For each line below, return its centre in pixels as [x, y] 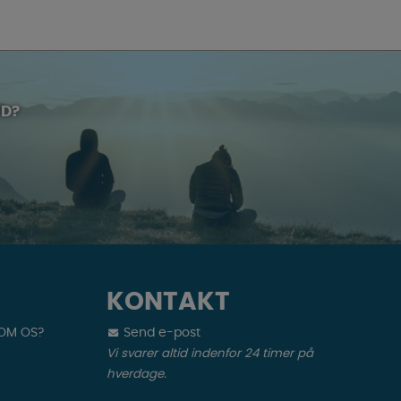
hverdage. [137, 375]
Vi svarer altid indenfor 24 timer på [210, 354]
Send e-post [161, 333]
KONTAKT [168, 303]
